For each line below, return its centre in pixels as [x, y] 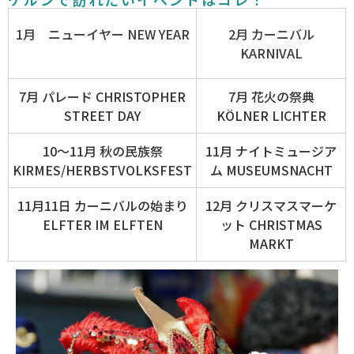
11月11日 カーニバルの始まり [102, 206]
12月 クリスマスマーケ [271, 206]
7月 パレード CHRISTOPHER [102, 97]
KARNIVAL [271, 53]
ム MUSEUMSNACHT [271, 170]
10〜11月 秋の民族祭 [102, 151]
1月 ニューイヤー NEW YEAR [102, 34]
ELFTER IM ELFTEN [102, 225]
